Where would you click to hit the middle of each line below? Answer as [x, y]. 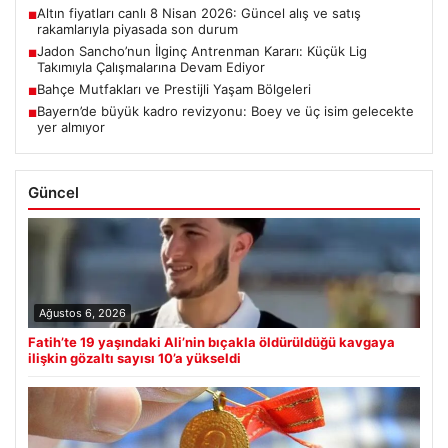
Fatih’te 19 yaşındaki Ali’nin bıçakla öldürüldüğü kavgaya [211, 342]
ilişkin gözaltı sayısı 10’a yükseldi [134, 358]
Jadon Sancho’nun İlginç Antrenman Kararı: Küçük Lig [202, 51]
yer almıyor [71, 127]
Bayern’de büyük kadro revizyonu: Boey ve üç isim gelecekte [225, 111]
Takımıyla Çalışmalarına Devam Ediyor [151, 67]
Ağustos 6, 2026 [82, 313]
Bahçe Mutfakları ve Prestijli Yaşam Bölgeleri [174, 89]
